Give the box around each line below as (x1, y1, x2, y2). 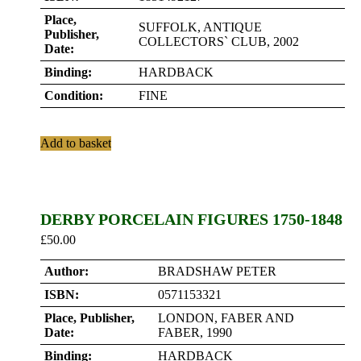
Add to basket (40, 136, 111, 150)
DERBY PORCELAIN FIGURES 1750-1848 (40, 210, 342, 228)
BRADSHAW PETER (158, 264, 276, 278)
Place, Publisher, (44, 311, 135, 325)
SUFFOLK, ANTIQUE (139, 20, 262, 34)
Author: (44, 264, 89, 278)
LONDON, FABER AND (158, 311, 294, 325)
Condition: (44, 89, 103, 102)
